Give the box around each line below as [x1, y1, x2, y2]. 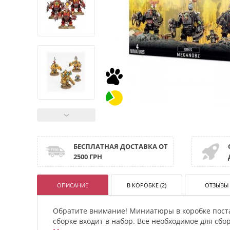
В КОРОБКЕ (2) [127, 181, 167, 189]
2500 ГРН [73, 152, 102, 161]
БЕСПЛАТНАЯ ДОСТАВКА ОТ [73, 142, 168, 151]
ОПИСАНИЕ [57, 181, 89, 189]
